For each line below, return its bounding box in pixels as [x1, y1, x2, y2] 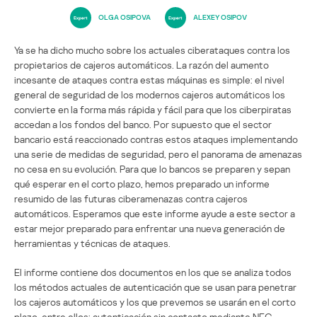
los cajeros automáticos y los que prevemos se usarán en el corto [14, 295, 296, 308]
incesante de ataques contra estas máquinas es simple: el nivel [14, 73, 284, 86]
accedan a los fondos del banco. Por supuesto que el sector [14, 117, 272, 130]
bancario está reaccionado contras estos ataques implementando [14, 132, 298, 145]
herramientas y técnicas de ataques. [14, 236, 171, 249]
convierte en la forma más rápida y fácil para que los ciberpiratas [14, 103, 292, 115]
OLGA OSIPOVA [98, 13, 151, 22]
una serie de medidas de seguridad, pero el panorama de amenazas [14, 147, 302, 160]
